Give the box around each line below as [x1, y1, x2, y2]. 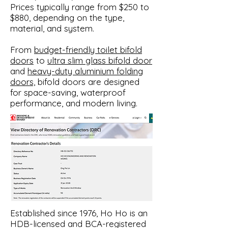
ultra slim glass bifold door [47, 54, 152, 66]
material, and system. [10, 22, 94, 34]
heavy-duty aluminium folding [27, 65, 143, 76]
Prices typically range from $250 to [10, 1, 149, 12]
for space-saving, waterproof [10, 87, 126, 98]
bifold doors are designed [35, 76, 139, 87]
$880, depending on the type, [10, 12, 124, 23]
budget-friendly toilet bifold [34, 44, 142, 55]
